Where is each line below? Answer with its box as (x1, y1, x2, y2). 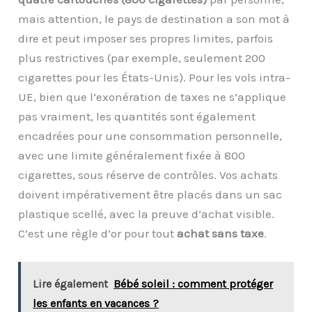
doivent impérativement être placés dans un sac (18, 187, 283, 202)
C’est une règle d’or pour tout (18, 226, 178, 241)
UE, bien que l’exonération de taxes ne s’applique (18, 90, 287, 104)
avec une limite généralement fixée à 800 (18, 148, 246, 163)
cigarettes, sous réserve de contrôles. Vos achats (18, 168, 279, 182)
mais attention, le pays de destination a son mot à (18, 12, 290, 26)
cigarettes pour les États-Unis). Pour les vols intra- (18, 70, 291, 85)
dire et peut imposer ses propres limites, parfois (18, 31, 274, 46)
